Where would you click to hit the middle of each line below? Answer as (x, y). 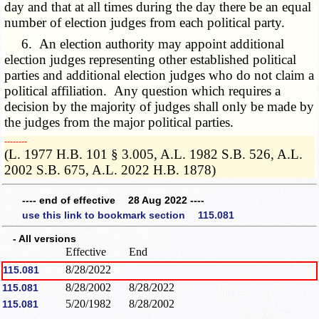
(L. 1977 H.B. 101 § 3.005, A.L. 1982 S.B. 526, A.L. (154, 155)
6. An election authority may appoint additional (145, 44)
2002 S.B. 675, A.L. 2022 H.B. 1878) (110, 170)
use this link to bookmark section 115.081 (128, 215)
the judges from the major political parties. (119, 122)
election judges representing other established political (151, 60)
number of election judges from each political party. (145, 23)
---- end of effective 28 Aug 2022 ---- (113, 200)
